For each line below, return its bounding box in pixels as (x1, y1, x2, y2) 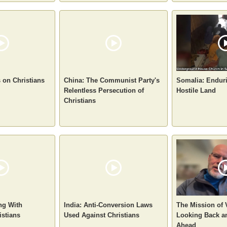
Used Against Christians (64, 211, 139, 219)
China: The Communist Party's (64, 76, 160, 84)
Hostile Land (176, 86, 216, 94)
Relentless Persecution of (64, 86, 144, 94)
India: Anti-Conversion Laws (64, 201, 153, 209)
